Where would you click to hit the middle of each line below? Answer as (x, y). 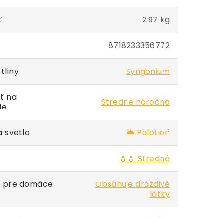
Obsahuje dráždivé (132, 184)
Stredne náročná (135, 102)
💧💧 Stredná (145, 158)
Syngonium (148, 71)
